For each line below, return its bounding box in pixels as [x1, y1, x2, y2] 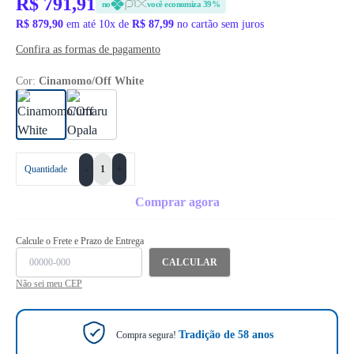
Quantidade [24, 164, 67, 175]
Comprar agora [134, 195, 220, 209]
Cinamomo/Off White [39, 75, 144, 87]
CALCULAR [162, 257, 217, 268]
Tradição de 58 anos [178, 328, 273, 341]
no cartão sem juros [174, 18, 264, 30]
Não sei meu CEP [16, 278, 82, 289]
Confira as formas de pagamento [16, 43, 160, 55]
